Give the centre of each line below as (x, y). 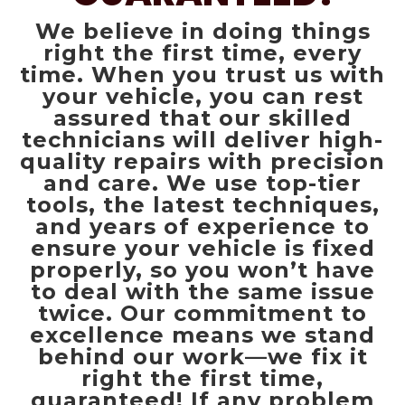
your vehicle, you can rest (202, 96)
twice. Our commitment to (202, 313)
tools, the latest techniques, (202, 205)
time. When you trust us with (202, 75)
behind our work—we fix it (202, 357)
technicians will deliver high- (202, 140)
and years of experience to (202, 226)
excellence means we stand (202, 335)
